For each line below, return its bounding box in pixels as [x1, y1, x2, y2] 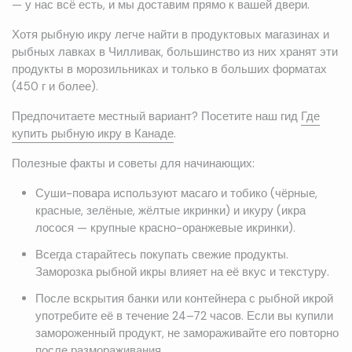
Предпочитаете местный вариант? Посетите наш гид [12, 108, 301, 125]
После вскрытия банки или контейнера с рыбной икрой [35, 291, 333, 307]
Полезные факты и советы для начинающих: [12, 156, 255, 172]
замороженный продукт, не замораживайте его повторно [35, 325, 339, 342]
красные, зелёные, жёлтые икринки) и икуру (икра [35, 203, 306, 219]
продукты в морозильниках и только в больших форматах [12, 61, 327, 78]
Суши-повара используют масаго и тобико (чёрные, [35, 185, 317, 202]
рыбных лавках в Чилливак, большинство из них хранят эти [12, 44, 338, 60]
